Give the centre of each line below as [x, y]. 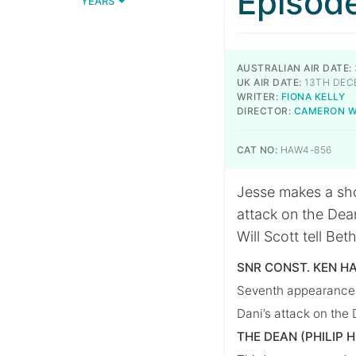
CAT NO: [257, 150]
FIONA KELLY [313, 97]
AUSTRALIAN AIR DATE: [294, 68]
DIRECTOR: [264, 111]
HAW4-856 [305, 150]
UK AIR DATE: [269, 82]
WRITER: [258, 97]
